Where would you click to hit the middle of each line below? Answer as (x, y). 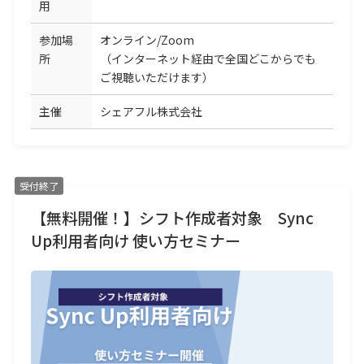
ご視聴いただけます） (156, 77)
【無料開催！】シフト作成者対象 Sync (172, 217)
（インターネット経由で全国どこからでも (208, 58)
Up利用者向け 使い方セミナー (135, 240)
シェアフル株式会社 (151, 111)
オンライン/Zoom (147, 39)
